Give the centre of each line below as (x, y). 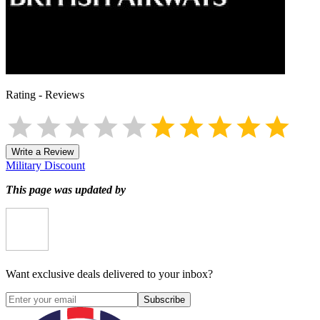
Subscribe (164, 299)
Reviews (65, 94)
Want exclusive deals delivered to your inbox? (109, 274)
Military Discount (45, 165)
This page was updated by (66, 189)
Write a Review (42, 151)
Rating (21, 94)
